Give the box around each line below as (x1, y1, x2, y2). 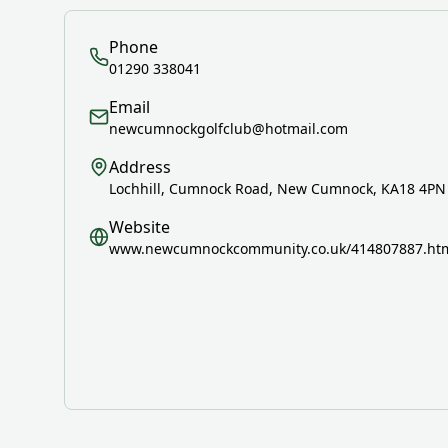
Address (109, 156, 171, 178)
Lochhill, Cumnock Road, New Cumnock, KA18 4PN (109, 179, 446, 198)
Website (109, 216, 170, 238)
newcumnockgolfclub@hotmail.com (109, 119, 348, 138)
